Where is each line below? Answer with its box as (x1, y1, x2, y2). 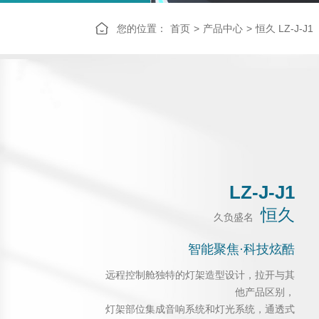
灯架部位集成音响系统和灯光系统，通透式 (105, 303, 295, 315)
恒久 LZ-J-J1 (256, 22, 314, 34)
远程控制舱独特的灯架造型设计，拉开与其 (105, 268, 295, 281)
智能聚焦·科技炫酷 (187, 241, 295, 256)
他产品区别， (234, 286, 295, 298)
